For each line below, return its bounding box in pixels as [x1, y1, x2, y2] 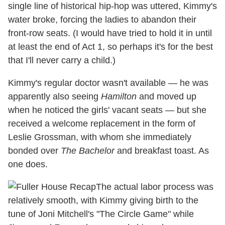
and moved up [137, 91, 196, 102]
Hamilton [101, 91, 137, 102]
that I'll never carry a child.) [8, 55, 116, 66]
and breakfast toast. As [115, 146, 209, 156]
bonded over [8, 146, 61, 156]
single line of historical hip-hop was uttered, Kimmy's [8, 1, 217, 12]
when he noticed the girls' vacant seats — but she [8, 105, 206, 116]
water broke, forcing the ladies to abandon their [8, 15, 196, 25]
